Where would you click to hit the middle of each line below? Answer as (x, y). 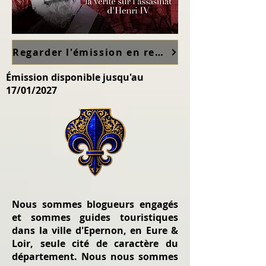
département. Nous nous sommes (95, 256)
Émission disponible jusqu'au (75, 77)
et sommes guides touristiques (95, 217)
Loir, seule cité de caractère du (95, 243)
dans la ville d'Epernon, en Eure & (95, 230)
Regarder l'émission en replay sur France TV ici (159, 52)
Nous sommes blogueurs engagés (95, 204)
